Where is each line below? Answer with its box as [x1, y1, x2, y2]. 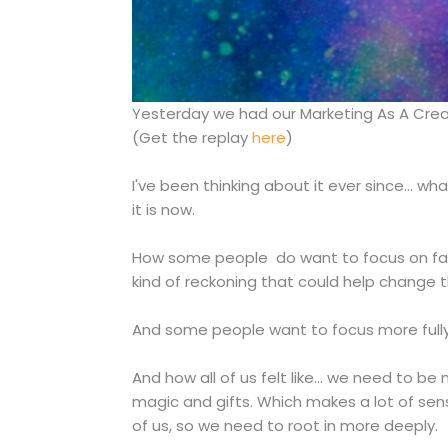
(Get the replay [132, 127, 252, 149]
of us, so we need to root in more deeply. [132, 415, 438, 437]
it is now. [132, 199, 195, 221]
